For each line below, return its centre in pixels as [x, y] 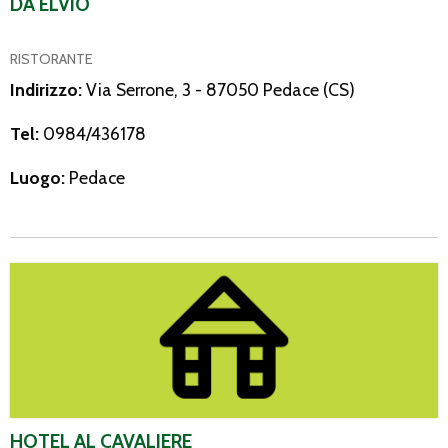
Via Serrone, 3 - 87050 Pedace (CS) [220, 89]
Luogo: [39, 177]
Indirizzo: [48, 89]
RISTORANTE [51, 58]
